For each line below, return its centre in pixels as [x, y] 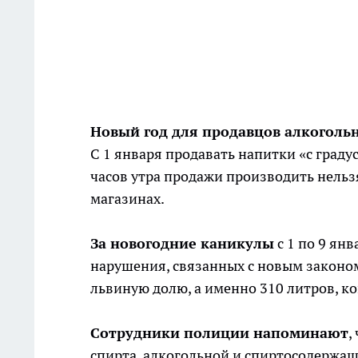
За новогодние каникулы [182, 244]
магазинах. [127, 199]
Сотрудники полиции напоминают [219, 333]
